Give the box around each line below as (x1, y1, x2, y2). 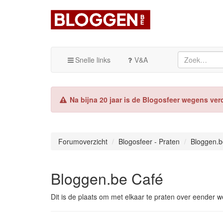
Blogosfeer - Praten (118, 136, 180, 146)
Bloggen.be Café (51, 167, 163, 189)
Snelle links (75, 54, 111, 65)
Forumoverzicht (58, 136, 108, 146)
